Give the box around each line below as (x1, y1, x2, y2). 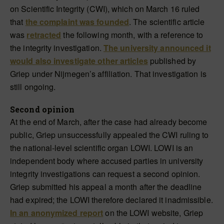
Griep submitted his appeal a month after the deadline (10, 181, 202, 192)
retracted (26, 29, 61, 40)
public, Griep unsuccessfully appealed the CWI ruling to (10, 129, 209, 140)
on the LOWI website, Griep (103, 207, 203, 218)
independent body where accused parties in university (10, 155, 203, 166)
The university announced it (103, 42, 211, 53)
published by (147, 55, 196, 66)
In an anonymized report (10, 207, 103, 218)
